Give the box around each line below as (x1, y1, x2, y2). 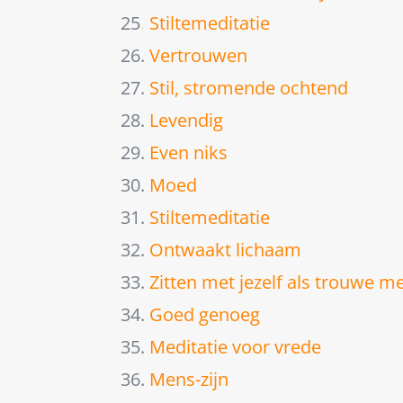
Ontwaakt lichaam (149, 237, 302, 262)
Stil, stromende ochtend (149, 75, 349, 100)
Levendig (149, 107, 224, 132)
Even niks (149, 139, 228, 165)
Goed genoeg (149, 301, 261, 327)
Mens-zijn (149, 366, 229, 391)
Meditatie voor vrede (149, 334, 322, 359)
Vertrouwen (149, 42, 248, 67)
